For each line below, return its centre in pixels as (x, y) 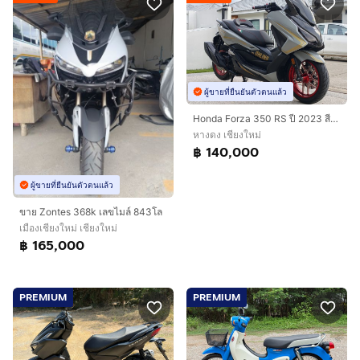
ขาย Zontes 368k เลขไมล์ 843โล (91, 212)
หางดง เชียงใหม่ (227, 134)
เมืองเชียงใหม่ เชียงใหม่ (68, 228)
